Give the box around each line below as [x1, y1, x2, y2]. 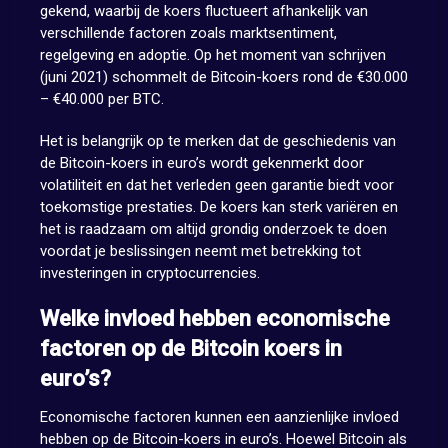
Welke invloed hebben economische [39, 306, 390, 332]
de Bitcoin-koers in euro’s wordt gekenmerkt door [39, 154, 364, 173]
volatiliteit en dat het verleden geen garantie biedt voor [39, 176, 394, 195]
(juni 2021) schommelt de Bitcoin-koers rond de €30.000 [39, 68, 408, 87]
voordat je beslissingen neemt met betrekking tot [39, 242, 361, 261]
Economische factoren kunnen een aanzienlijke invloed [39, 408, 399, 427]
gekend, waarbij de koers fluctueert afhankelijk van [39, 2, 368, 21]
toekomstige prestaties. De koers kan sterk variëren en [39, 198, 398, 217]
